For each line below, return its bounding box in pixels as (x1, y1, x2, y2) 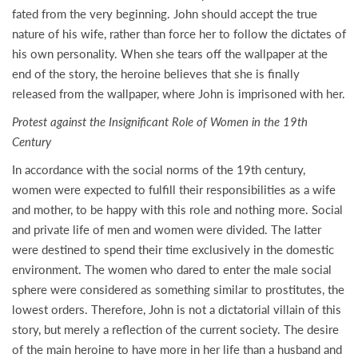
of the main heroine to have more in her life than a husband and (12, 342, 342, 356)
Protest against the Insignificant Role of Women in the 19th (12, 114, 308, 129)
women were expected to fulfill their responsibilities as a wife (12, 182, 336, 197)
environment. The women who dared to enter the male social (12, 262, 332, 276)
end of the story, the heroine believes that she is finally (12, 66, 300, 81)
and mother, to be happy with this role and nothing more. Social (12, 202, 343, 217)
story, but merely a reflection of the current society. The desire (12, 322, 339, 336)
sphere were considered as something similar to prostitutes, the (12, 282, 344, 296)
